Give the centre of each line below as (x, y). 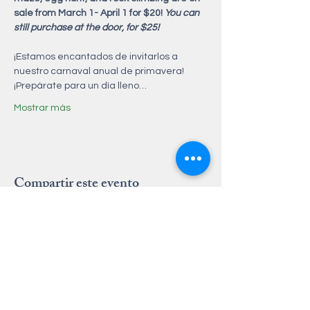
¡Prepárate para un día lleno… (80, 85)
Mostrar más (42, 108)
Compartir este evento (76, 184)
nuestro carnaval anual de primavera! (100, 71)
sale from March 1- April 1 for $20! (89, 13)
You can (183, 13)
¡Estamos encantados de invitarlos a (97, 56)
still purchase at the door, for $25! (88, 27)
